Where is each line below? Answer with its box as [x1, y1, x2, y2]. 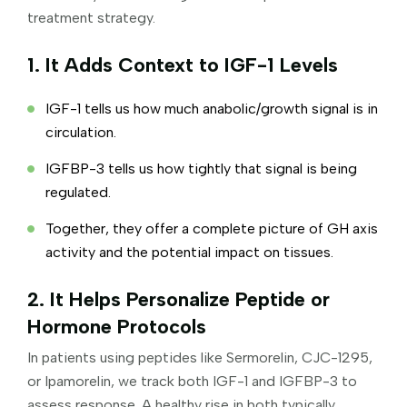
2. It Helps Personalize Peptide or [27, 286, 330, 312]
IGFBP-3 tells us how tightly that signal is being [45, 159, 357, 177]
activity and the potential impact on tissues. [45, 243, 333, 261]
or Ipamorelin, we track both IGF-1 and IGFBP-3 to [27, 372, 357, 390]
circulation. [45, 123, 116, 141]
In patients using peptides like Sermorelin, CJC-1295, [27, 348, 372, 366]
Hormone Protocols [27, 313, 206, 339]
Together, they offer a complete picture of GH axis [45, 219, 378, 237]
